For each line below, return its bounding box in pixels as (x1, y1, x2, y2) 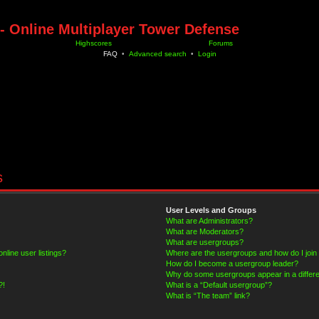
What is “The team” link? (166, 291, 251, 300)
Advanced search (128, 50, 187, 58)
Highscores (73, 39, 112, 47)
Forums (206, 39, 233, 47)
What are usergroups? (166, 238, 244, 246)
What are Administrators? (166, 216, 253, 225)
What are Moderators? (166, 227, 244, 236)
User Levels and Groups (166, 206, 257, 214)
